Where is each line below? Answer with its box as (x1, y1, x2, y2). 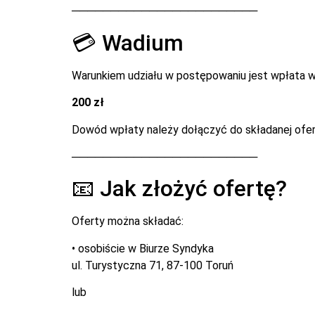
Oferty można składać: (72, 214, 184, 229)
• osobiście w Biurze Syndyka (72, 241, 214, 255)
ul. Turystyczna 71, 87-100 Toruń (72, 258, 233, 272)
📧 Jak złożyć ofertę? (72, 175, 287, 202)
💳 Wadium (72, 29, 184, 56)
